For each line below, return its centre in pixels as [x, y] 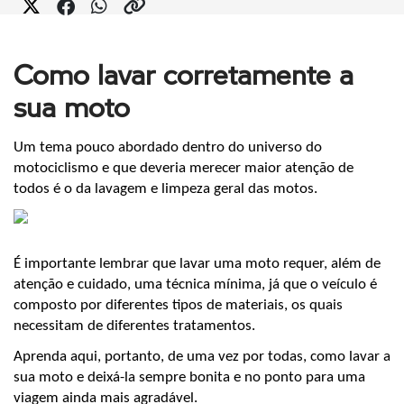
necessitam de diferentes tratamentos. [134, 326]
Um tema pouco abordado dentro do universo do [168, 147]
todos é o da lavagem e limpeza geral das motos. [167, 188]
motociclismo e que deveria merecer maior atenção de [184, 168]
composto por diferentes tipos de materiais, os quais [178, 306]
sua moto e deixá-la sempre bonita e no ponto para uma [189, 377]
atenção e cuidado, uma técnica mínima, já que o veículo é [195, 285]
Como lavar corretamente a [184, 73]
